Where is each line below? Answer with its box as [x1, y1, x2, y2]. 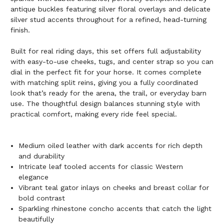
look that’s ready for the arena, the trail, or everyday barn [10, 88, 206, 97]
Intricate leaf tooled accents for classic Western [18, 162, 183, 170]
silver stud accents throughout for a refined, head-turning [10, 15, 206, 23]
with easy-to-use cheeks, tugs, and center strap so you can [10, 57, 213, 65]
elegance [18, 172, 49, 181]
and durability [18, 151, 65, 160]
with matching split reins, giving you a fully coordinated [10, 78, 198, 86]
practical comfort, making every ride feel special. [10, 109, 177, 118]
